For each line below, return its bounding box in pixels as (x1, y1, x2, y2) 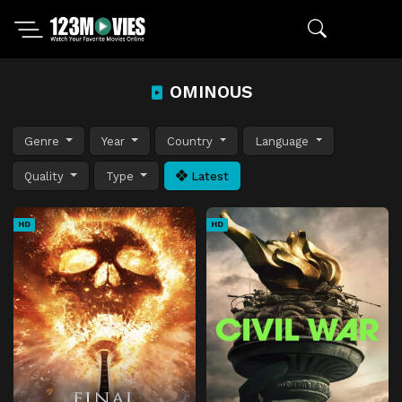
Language (255, 134, 313, 148)
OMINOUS (163, 82, 253, 102)
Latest (188, 169, 230, 183)
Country (167, 134, 217, 148)
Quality (24, 169, 67, 183)
